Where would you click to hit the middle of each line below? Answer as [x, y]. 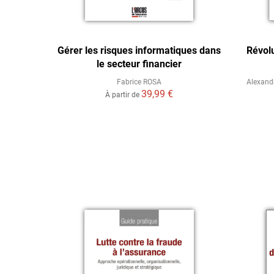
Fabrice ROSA [139, 82]
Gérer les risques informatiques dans [139, 50]
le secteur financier [139, 64]
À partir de [124, 95]
